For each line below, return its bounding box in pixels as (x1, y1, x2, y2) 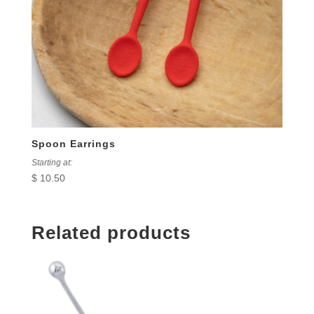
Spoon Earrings (31, 138, 116, 150)
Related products (31, 221, 191, 243)
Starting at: (31, 158, 74, 168)
